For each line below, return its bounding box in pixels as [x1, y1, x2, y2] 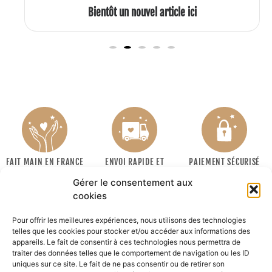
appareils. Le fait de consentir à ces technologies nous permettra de [12, 237, 240, 246]
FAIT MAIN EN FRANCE [6, 157, 84, 168]
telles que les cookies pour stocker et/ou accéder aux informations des [12, 226, 250, 236]
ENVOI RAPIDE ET [104, 157, 165, 168]
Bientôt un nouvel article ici [87, 6, 197, 19]
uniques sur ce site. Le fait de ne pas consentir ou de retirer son [12, 259, 225, 268]
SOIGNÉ [121, 168, 148, 179]
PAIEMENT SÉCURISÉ [189, 157, 260, 168]
